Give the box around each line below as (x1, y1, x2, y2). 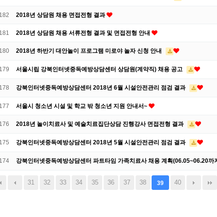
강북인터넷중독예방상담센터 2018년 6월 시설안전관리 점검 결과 (16, 84, 187, 91)
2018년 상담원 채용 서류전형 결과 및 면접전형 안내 (16, 30, 152, 36)
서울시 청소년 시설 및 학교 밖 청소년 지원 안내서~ (16, 103, 149, 109)
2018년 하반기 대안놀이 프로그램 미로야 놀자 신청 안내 (16, 47, 163, 54)
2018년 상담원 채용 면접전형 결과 (16, 12, 107, 18)
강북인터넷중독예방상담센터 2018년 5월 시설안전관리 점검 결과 (16, 139, 187, 146)
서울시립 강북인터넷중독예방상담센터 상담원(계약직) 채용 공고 (16, 66, 184, 73)
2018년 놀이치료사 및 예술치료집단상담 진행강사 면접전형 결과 (16, 121, 185, 127)
